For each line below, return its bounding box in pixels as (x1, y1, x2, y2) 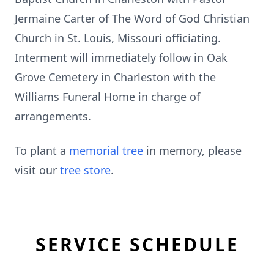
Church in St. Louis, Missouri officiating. (15, 31, 221, 45)
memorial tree (69, 143, 143, 158)
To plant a (15, 143, 69, 158)
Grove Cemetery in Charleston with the (15, 70, 216, 84)
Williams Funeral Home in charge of (15, 89, 200, 104)
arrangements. (15, 109, 91, 124)
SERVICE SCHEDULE (35, 232, 239, 257)
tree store (60, 163, 111, 177)
